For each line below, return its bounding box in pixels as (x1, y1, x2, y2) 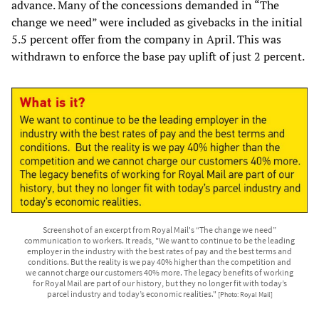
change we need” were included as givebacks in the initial (11, 14, 303, 30)
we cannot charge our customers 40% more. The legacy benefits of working (26, 267, 293, 278)
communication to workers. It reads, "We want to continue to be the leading (24, 235, 295, 246)
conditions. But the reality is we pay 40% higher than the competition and (28, 256, 291, 268)
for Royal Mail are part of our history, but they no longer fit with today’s (32, 278, 287, 289)
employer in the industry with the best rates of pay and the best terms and (27, 246, 292, 257)
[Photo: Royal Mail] (217, 291, 273, 300)
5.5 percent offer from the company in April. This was (11, 31, 281, 47)
